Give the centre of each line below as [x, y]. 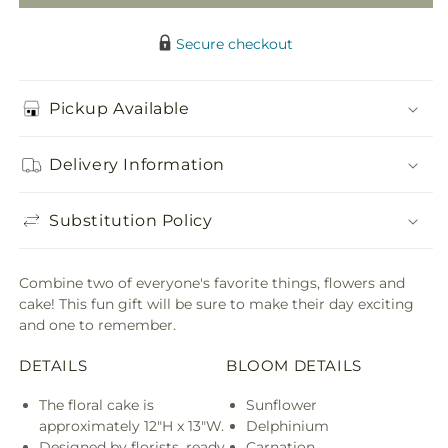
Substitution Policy [131, 220]
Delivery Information [137, 164]
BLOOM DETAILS [294, 366]
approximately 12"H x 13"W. [131, 426]
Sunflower [281, 405]
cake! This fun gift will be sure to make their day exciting [216, 304]
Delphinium [287, 426]
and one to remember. [97, 325]
